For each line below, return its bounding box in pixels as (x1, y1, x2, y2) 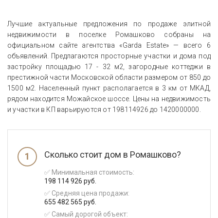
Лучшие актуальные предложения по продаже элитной (7, 19, 211, 28)
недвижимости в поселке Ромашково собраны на (7, 30, 211, 38)
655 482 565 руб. (44, 198, 96, 206)
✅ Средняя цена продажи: (44, 189, 129, 197)
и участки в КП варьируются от (7, 105, 112, 113)
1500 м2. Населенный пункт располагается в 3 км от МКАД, (7, 84, 211, 92)
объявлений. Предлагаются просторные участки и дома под (7, 52, 211, 60)
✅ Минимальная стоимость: (44, 168, 134, 176)
